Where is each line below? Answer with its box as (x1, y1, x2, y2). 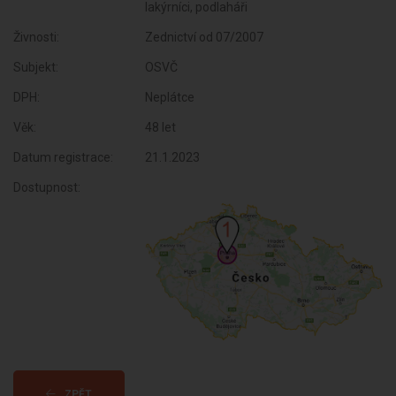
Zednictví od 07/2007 (145, 30, 264, 44)
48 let (145, 120, 177, 134)
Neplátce (145, 90, 195, 104)
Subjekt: (13, 60, 58, 74)
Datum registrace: (13, 150, 113, 164)
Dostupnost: (13, 180, 80, 194)
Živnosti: (13, 30, 59, 44)
